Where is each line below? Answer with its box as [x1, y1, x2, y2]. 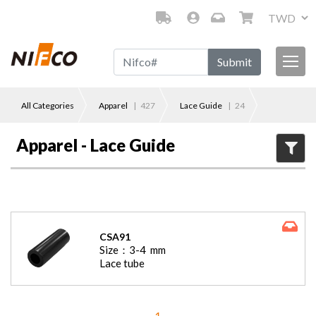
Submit [217, 54, 252, 68]
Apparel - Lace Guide [16, 135, 175, 155]
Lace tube [99, 256, 145, 269]
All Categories [21, 99, 74, 111]
